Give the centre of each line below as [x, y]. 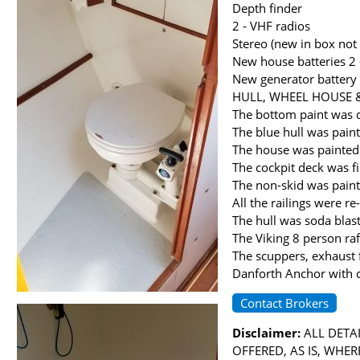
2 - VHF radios [271, 26]
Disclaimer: [266, 333]
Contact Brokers [284, 303]
